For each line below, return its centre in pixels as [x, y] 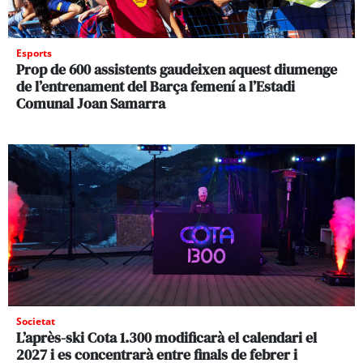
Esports [34, 53]
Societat [36, 321]
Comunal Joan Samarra [91, 103]
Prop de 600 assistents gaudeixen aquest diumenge [177, 69]
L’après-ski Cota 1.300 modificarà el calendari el [167, 337]
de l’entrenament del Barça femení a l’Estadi [156, 86]
